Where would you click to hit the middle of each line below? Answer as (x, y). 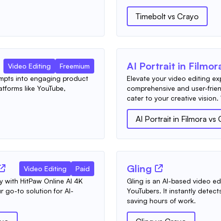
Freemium (75, 66)
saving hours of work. (161, 201)
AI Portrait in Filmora (171, 119)
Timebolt (151, 16)
